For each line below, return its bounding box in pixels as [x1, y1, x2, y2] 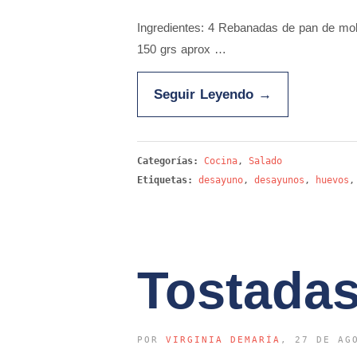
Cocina [204, 155, 237, 167]
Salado [249, 155, 282, 167]
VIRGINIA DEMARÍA [166, 335, 280, 345]
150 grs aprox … [137, 42, 226, 56]
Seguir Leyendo [154, 87, 258, 101]
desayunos [254, 175, 304, 186]
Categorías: [137, 155, 204, 167]
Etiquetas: [137, 175, 193, 186]
